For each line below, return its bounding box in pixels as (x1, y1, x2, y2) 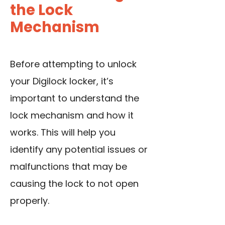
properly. (10, 194, 49, 207)
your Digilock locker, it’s (10, 75, 114, 88)
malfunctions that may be (10, 160, 127, 173)
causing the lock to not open (10, 177, 139, 190)
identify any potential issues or (10, 143, 148, 156)
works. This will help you (10, 126, 116, 139)
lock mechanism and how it (10, 109, 134, 122)
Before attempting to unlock (10, 58, 137, 71)
